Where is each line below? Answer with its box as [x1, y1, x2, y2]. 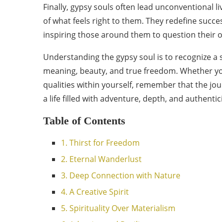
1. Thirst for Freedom [61, 137, 140, 148]
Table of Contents [43, 114, 125, 127]
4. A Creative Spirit [61, 186, 129, 197]
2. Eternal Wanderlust [61, 154, 142, 165]
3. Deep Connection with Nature [61, 170, 180, 181]
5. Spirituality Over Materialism [61, 203, 175, 214]
